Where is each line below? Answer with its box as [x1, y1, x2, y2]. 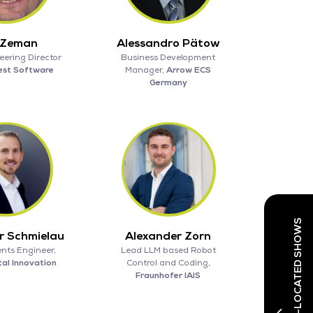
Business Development [121, 52, 216, 63]
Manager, [125, 64, 167, 75]
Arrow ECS [166, 64, 212, 75]
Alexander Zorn [125, 228, 212, 243]
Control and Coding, [126, 257, 210, 268]
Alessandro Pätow [116, 36, 220, 50]
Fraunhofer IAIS [136, 270, 201, 281]
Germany [149, 77, 187, 88]
